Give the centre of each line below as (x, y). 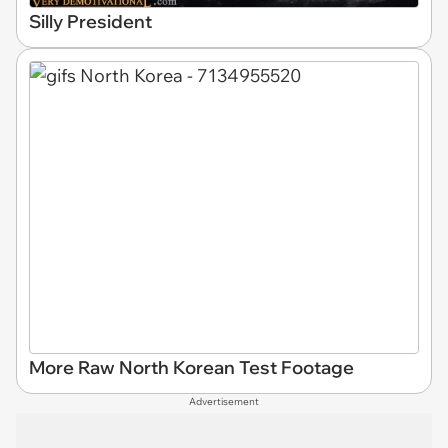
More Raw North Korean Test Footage (191, 367)
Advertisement (224, 401)
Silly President (90, 21)
